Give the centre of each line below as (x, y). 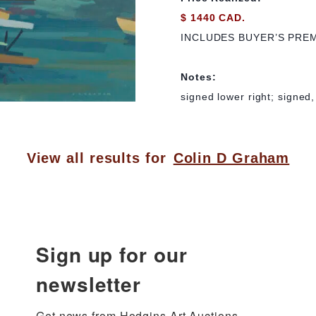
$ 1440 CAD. (213, 17)
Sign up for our (112, 255)
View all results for (96, 158)
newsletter (89, 284)
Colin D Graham (231, 158)
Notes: (199, 77)
